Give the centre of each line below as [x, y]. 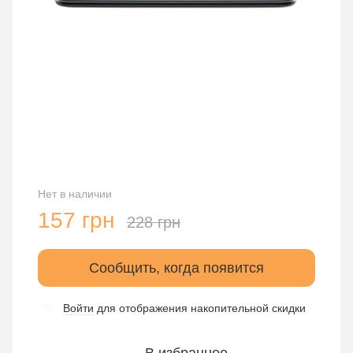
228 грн [154, 222]
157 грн [76, 220]
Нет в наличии [75, 194]
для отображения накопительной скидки [200, 308]
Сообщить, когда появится [176, 268]
